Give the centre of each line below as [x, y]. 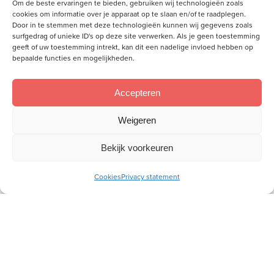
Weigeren [137, 120]
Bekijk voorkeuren [137, 147]
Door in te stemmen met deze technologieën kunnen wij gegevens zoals [132, 25]
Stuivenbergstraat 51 [57, 70]
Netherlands [140, 86]
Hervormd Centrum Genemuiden [83, 51]
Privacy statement [150, 177]
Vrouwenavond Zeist [79, 131]
